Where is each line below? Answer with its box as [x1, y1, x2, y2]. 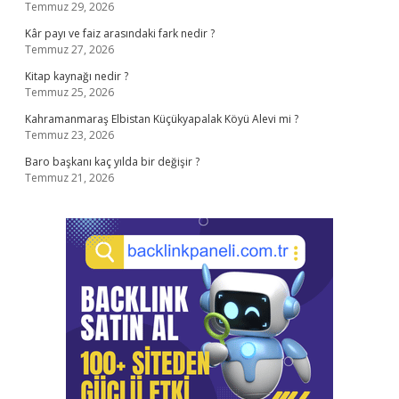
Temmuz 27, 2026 [25, 42, 114, 57]
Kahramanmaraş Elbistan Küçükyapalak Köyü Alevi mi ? [25, 111, 298, 126]
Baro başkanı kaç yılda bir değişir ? [25, 154, 199, 169]
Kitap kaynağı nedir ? [25, 69, 128, 84]
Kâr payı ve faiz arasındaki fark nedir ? [25, 26, 215, 41]
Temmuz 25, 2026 [25, 85, 114, 100]
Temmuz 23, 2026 [25, 127, 114, 142]
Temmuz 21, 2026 [25, 170, 114, 185]
